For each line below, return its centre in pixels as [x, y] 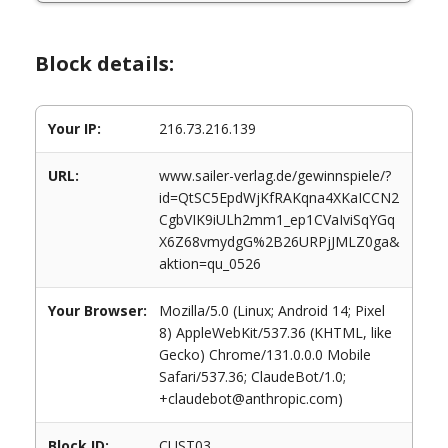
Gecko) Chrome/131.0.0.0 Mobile [265, 354]
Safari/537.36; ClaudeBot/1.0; [252, 376]
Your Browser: [97, 310]
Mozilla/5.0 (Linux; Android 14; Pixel [272, 310]
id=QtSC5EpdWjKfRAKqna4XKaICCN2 [279, 197]
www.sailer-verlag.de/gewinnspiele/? [275, 175]
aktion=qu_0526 [210, 263]
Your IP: [74, 128]
